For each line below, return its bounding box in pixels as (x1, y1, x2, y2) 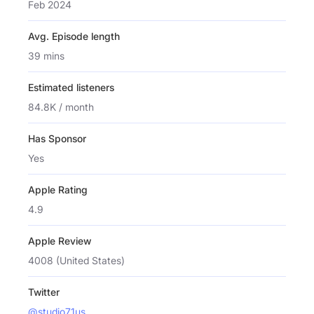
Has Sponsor (28, 132, 86, 144)
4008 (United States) (28, 254, 125, 266)
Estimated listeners (28, 81, 114, 93)
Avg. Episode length (28, 29, 120, 42)
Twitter (28, 285, 60, 298)
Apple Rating (28, 183, 88, 196)
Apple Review (28, 234, 91, 247)
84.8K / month (28, 100, 94, 113)
